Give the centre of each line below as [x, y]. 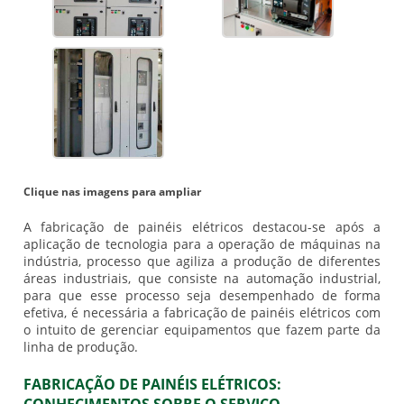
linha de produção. [80, 347]
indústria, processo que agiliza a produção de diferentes [202, 262]
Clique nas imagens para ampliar [112, 192]
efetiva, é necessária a [93, 313]
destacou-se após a [312, 227]
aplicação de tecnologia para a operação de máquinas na [202, 244]
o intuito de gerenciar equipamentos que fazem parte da [202, 330]
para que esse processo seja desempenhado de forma [202, 296]
